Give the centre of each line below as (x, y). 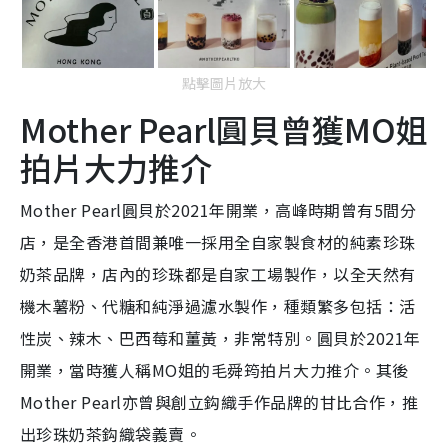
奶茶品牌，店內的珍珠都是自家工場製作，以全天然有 (218, 274)
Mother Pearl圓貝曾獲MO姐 (224, 129)
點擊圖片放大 (224, 83)
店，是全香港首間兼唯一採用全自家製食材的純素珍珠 (218, 242)
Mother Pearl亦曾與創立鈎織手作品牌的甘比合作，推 (219, 402)
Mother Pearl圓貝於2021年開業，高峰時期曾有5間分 (218, 210)
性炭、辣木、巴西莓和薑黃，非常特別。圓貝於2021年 (220, 338)
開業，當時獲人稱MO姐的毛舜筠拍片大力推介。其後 (214, 370)
